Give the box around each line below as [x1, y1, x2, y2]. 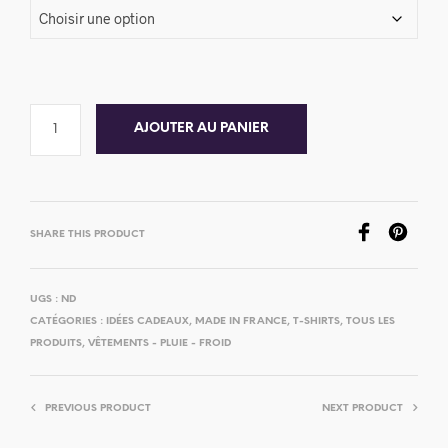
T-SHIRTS [293, 315, 340, 327]
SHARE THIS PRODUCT [30, 228, 145, 240]
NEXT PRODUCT [322, 402, 403, 414]
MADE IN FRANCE [195, 315, 287, 327]
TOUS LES [346, 315, 395, 327]
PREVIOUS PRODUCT [45, 402, 151, 414]
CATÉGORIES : [30, 315, 106, 327]
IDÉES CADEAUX [106, 315, 189, 327]
